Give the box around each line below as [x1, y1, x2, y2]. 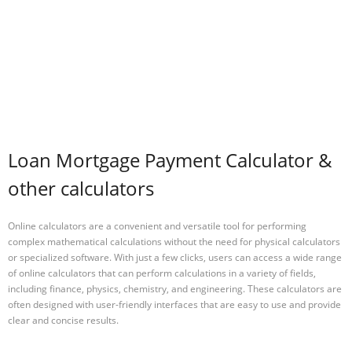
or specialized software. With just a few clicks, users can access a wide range [8, 250, 342, 264]
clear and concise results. [8, 313, 119, 327]
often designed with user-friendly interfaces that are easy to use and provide [8, 297, 341, 311]
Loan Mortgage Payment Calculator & [8, 147, 332, 174]
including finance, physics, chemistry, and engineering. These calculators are [8, 281, 342, 295]
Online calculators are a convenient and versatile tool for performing [8, 218, 306, 233]
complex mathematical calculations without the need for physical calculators [8, 234, 340, 248]
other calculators [8, 175, 154, 202]
